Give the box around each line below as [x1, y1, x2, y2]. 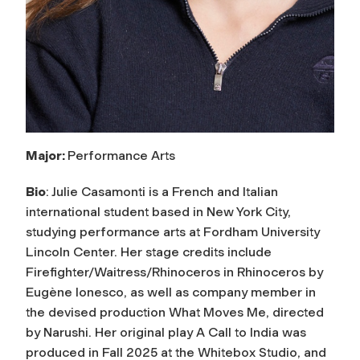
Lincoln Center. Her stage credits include [26, 243, 272, 260]
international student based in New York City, [26, 203, 291, 219]
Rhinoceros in [152, 264, 234, 280]
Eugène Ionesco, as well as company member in [26, 284, 316, 300]
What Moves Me [169, 304, 266, 320]
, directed [266, 304, 324, 320]
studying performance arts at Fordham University [26, 223, 320, 239]
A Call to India [196, 324, 279, 340]
